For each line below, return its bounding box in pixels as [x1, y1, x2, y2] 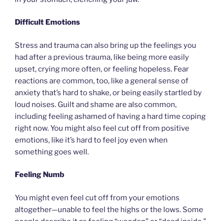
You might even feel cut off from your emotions [15, 193, 180, 202]
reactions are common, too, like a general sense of [15, 76, 188, 85]
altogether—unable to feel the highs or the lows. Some [15, 205, 203, 214]
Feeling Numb [15, 170, 64, 180]
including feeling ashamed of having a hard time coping [15, 111, 206, 121]
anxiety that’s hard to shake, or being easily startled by [15, 88, 202, 97]
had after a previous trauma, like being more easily [15, 52, 189, 62]
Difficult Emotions [15, 18, 80, 27]
